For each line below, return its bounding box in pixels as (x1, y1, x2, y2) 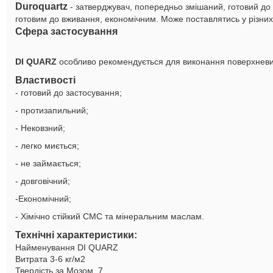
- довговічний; (15, 176, 70, 186)
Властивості (15, 75, 76, 85)
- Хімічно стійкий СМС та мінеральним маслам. (15, 211, 204, 221)
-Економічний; (15, 194, 71, 204)
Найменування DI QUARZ (15, 243, 118, 252)
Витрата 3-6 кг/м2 (15, 254, 85, 264)
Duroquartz (15, 1, 68, 12)
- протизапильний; (15, 105, 88, 115)
